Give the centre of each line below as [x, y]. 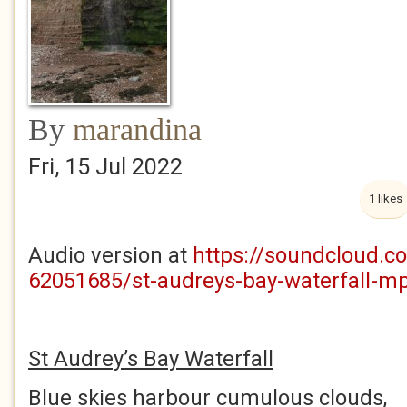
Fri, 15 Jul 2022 [105, 167]
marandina [137, 129]
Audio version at [110, 255]
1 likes [386, 199]
